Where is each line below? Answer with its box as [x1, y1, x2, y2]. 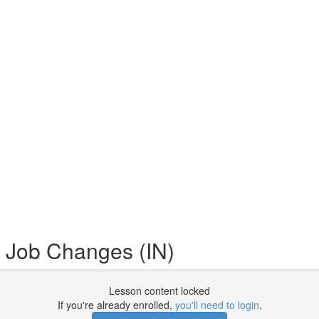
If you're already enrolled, [57, 298, 175, 312]
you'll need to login [174, 298, 259, 312]
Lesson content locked [109, 283, 210, 298]
